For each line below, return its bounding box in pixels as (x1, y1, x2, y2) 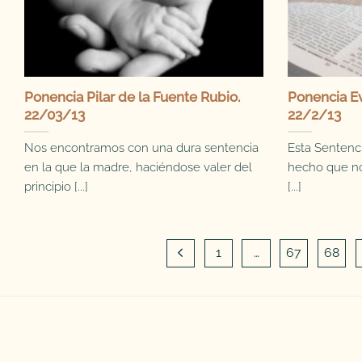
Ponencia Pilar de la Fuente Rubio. (24, 88, 240, 105)
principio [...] (24, 179, 88, 195)
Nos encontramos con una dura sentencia (24, 141, 259, 156)
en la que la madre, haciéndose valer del (24, 160, 252, 175)
